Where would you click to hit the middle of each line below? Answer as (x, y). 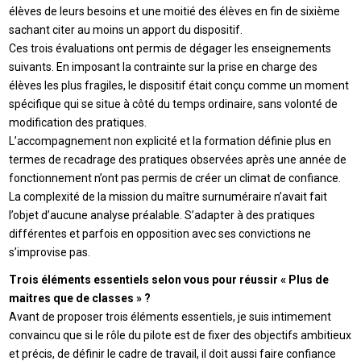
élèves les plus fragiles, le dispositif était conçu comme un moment (179, 85)
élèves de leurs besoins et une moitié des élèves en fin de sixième (175, 11)
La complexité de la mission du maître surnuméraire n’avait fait (168, 196)
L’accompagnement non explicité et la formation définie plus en (170, 141)
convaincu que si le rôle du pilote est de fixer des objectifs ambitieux (180, 336)
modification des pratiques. (78, 122)
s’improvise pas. (50, 252)
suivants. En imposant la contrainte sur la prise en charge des (164, 66)
